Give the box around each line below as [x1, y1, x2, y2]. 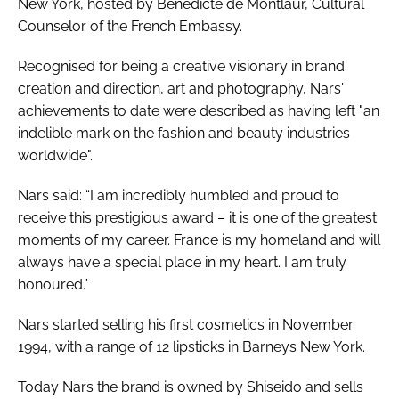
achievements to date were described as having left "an [18, 102, 379, 119]
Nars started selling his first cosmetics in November [18, 315, 354, 333]
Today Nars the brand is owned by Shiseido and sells [18, 378, 363, 395]
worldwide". [18, 146, 93, 164]
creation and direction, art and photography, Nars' [18, 79, 344, 97]
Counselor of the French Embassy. [18, 17, 242, 35]
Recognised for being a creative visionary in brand [18, 57, 345, 75]
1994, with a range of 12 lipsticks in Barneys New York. [18, 338, 365, 355]
